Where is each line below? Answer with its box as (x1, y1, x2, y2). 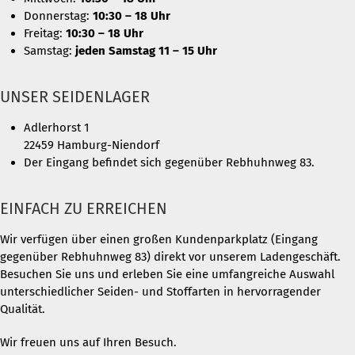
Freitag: (24, 25, 66, 40)
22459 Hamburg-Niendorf (24, 137, 159, 152)
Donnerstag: (24, 8, 93, 23)
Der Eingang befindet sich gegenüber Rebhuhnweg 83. (24, 155, 315, 170)
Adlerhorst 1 (24, 120, 90, 135)
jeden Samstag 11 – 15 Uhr (75, 43, 217, 58)
